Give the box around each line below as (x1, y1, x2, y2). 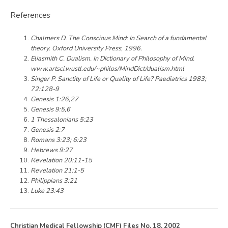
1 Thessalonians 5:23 (31, 115, 93, 124)
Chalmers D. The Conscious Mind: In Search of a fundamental (31, 33, 207, 43)
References (10, 9, 50, 20)
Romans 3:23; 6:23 (31, 135, 87, 145)
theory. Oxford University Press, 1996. (31, 43, 142, 53)
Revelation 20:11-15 (31, 155, 92, 165)
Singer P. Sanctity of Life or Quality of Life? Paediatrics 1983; (31, 74, 206, 83)
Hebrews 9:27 (31, 145, 73, 155)
